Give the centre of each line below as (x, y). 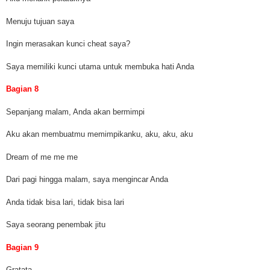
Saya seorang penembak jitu (56, 225)
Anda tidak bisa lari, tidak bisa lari (65, 202)
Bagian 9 (22, 247)
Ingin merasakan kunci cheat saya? (68, 44)
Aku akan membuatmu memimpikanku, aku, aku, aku (99, 134)
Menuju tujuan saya (40, 21)
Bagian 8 (22, 89)
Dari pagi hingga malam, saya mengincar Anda (87, 180)
